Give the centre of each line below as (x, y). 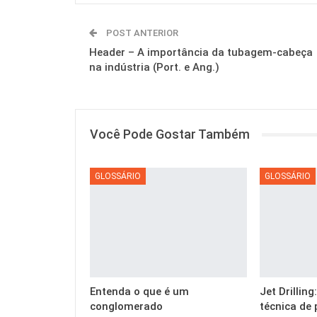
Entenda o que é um (139, 291)
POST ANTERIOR (141, 33)
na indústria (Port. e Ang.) (154, 68)
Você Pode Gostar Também (170, 134)
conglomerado (126, 306)
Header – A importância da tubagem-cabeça (201, 53)
